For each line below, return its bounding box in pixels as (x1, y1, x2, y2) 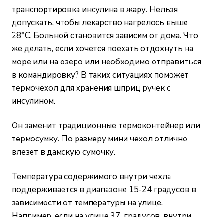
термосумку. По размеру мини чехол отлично (12, 133, 187, 144)
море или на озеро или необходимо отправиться (12, 56, 201, 67)
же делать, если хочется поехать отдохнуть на (12, 43, 193, 54)
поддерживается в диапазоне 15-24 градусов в (12, 184, 196, 195)
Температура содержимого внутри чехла (12, 170, 171, 182)
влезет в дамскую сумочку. (12, 146, 115, 157)
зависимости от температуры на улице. (12, 197, 163, 208)
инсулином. (12, 95, 55, 107)
